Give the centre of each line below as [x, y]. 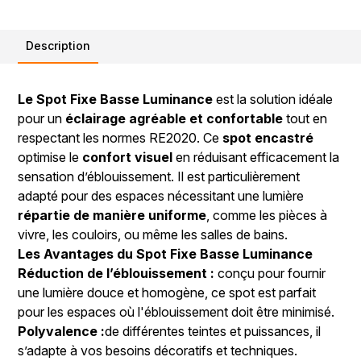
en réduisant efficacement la [256, 158]
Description [58, 46]
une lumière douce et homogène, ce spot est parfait [167, 293]
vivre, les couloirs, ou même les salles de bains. [153, 235]
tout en [305, 119]
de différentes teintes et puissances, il [213, 332]
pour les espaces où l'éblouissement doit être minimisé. [176, 312]
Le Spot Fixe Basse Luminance [116, 100]
